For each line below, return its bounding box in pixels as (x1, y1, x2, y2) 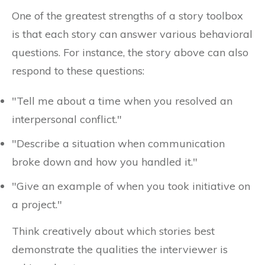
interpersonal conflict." (12, 112, 122, 126)
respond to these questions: (12, 64, 144, 77)
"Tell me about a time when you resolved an (12, 94, 232, 108)
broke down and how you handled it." (12, 155, 198, 169)
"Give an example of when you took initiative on (12, 179, 250, 193)
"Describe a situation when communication (12, 137, 225, 150)
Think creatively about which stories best (12, 224, 215, 238)
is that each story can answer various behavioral (12, 27, 253, 41)
